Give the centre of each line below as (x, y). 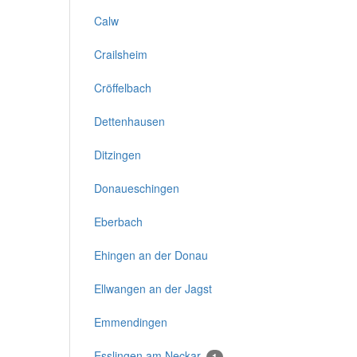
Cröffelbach (123, 87)
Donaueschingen (137, 188)
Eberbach (118, 221)
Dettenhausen (129, 121)
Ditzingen (118, 154)
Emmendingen (131, 322)
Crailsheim (121, 54)
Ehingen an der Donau (151, 255)
